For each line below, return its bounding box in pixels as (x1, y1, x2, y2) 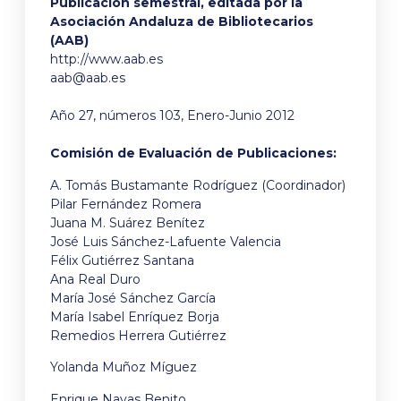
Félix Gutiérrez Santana (50, 252, 194, 269)
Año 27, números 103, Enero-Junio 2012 (50, 107, 294, 124)
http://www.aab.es (50, 51, 163, 68)
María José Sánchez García (50, 289, 216, 306)
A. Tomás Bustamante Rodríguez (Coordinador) (50, 176, 346, 193)
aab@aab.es (50, 70, 125, 87)
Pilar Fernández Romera (50, 195, 201, 212)
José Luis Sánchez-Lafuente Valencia (50, 233, 281, 250)
